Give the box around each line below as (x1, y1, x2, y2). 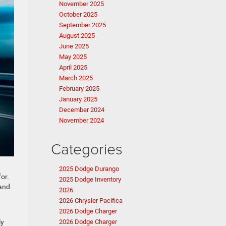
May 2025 (59, 53, 87, 61)
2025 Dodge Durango (59, 165, 119, 173)
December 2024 (59, 106, 104, 114)
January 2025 (59, 95, 97, 103)
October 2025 (59, 11, 97, 18)
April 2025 (59, 64, 87, 71)
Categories (51, 138, 123, 159)
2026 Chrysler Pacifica (59, 197, 123, 204)
